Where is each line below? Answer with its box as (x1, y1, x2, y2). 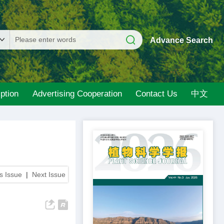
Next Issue (32, 170, 65, 178)
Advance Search (150, 36, 213, 44)
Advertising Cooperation (32, 89, 122, 98)
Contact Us (135, 89, 177, 98)
